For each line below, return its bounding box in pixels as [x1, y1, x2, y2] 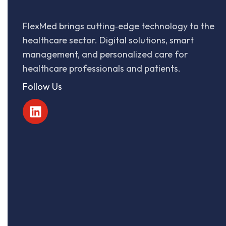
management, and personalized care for [23, 48, 188, 60]
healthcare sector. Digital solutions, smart [23, 34, 194, 46]
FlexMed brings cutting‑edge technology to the [23, 20, 214, 32]
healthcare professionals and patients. [23, 63, 181, 74]
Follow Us [23, 81, 62, 92]
